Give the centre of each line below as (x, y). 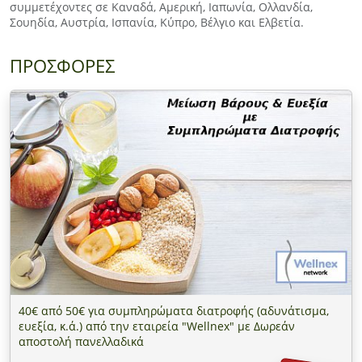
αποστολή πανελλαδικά (81, 341)
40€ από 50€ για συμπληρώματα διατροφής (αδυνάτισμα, (174, 310)
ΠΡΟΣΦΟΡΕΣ (62, 66)
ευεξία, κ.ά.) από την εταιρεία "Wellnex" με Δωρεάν (157, 326)
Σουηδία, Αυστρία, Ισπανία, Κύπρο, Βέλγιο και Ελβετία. (157, 23)
